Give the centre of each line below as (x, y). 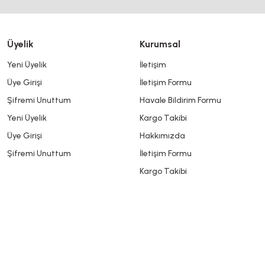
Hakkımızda (162, 135)
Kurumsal (160, 44)
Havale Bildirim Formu (180, 100)
